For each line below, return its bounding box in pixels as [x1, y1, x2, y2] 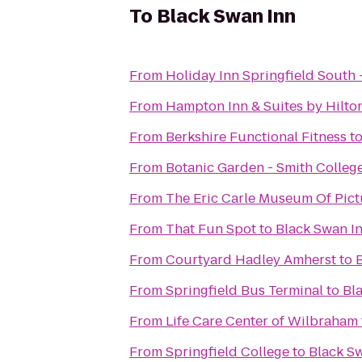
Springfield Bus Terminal [166, 281, 323, 300]
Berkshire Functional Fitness [166, 128, 347, 146]
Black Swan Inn [157, 4, 296, 29]
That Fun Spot [166, 220, 256, 238]
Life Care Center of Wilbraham [166, 312, 358, 330]
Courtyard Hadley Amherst [166, 250, 336, 269]
